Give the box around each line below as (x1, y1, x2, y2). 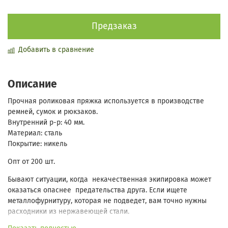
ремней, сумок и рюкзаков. (8, 107, 98, 117)
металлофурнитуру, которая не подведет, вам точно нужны (8, 196, 207, 206)
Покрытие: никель (8, 139, 67, 149)
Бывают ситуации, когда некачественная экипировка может (8, 175, 211, 184)
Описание (8, 77, 57, 91)
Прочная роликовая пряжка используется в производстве (8, 97, 204, 106)
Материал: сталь (8, 129, 62, 138)
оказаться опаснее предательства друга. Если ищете (8, 186, 187, 195)
